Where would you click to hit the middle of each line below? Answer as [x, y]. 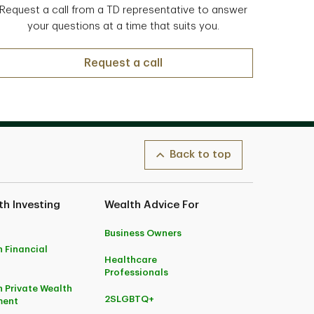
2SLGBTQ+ [130, 299]
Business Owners [143, 233]
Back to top [200, 155]
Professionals [137, 272]
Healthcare [131, 260]
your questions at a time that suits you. [123, 26]
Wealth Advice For [152, 205]
